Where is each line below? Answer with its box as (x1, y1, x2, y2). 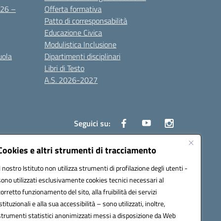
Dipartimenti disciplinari (44, 50, 120, 62)
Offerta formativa (44, 3, 102, 15)
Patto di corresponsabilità (44, 15, 127, 27)
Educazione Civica (44, 27, 102, 38)
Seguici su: (74, 117, 110, 129)
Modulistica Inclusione (44, 38, 116, 50)
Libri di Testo (44, 62, 84, 74)
